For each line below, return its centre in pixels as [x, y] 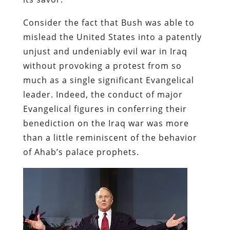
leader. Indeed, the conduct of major [103, 94]
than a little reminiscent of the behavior [110, 137]
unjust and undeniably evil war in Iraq [105, 51]
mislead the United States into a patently [112, 37]
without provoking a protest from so [102, 65]
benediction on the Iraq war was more [106, 123]
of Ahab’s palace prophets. [81, 152]
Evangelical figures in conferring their [105, 109]
